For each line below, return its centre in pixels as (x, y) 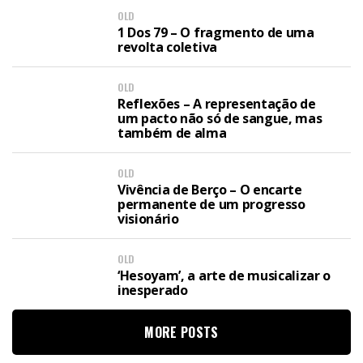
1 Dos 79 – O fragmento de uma (216, 32)
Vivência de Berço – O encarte (210, 190)
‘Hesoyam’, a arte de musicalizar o (224, 275)
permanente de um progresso (211, 204)
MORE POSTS (181, 332)
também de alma (172, 133)
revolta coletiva (167, 47)
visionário (148, 219)
